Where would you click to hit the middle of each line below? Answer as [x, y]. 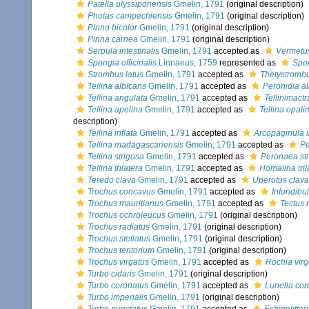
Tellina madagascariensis [136, 145]
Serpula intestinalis [123, 51]
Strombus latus [116, 74]
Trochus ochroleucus [127, 215]
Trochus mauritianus [126, 203]
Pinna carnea [113, 39]
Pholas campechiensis [130, 16]
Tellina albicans [117, 86]
